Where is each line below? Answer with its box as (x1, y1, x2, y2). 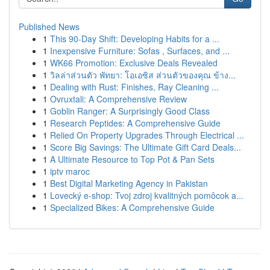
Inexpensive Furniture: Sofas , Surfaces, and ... (50, 45, 230, 57)
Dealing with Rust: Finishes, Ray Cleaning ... (50, 81, 219, 93)
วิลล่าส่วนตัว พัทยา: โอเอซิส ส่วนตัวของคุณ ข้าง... (50, 69, 236, 81)
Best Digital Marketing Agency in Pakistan (50, 177, 208, 189)
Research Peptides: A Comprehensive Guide (50, 117, 221, 129)
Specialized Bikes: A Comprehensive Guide (50, 201, 215, 213)
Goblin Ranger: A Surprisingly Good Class (50, 105, 210, 117)
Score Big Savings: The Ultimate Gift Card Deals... (50, 141, 241, 153)
